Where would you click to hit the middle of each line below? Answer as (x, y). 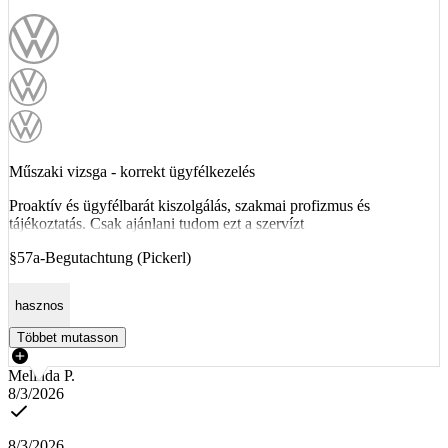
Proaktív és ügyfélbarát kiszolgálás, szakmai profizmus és (189, 206)
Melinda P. (41, 375)
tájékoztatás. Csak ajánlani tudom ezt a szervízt (156, 224)
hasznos (39, 305)
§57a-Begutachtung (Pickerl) (100, 258)
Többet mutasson (67, 337)
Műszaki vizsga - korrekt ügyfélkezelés (132, 172)
